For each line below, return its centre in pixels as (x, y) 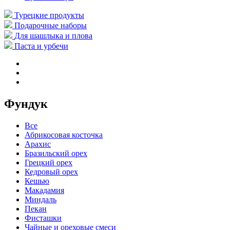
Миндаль (41, 199)
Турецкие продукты (49, 15)
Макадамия (44, 190)
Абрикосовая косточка (64, 135)
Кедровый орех (51, 171)
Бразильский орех (56, 153)
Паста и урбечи (41, 46)
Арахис (38, 144)
